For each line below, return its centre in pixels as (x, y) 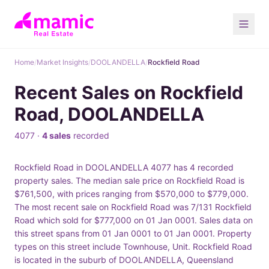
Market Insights (62, 62)
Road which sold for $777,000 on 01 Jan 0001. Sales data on (134, 220)
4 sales (56, 135)
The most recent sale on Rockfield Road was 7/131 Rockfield (133, 207)
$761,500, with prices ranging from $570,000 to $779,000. (131, 194)
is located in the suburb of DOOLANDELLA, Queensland (124, 260)
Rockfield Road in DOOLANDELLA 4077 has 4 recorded (124, 167)
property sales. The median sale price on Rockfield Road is (129, 180)
